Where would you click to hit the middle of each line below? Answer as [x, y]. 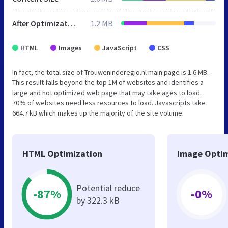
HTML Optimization [62, 153]
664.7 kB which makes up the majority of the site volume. [98, 113]
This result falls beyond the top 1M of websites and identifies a [108, 82]
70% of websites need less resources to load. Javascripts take [109, 103]
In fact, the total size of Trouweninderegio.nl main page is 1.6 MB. [110, 72]
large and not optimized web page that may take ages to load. [107, 92]
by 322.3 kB [98, 200]
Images [70, 48]
